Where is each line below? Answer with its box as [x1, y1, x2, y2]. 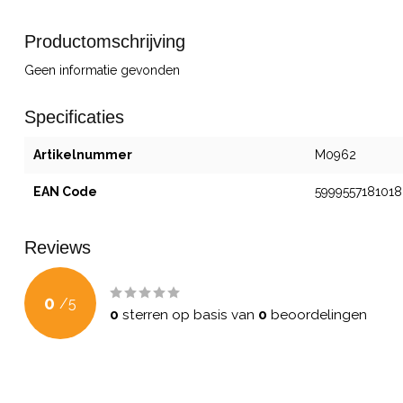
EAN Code [33, 184, 97, 199]
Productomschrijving [24, 31, 185, 51]
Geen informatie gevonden [24, 63, 180, 77]
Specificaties [24, 107, 124, 127]
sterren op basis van [119, 307, 258, 323]
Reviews [24, 237, 91, 257]
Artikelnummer [33, 148, 132, 162]
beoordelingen [267, 307, 367, 323]
